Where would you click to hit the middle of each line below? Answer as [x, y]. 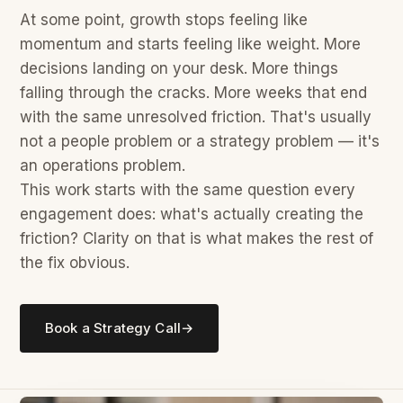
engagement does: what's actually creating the [192, 214]
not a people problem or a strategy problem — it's [200, 141]
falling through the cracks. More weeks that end [193, 93]
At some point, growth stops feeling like [164, 20]
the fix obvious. [75, 263]
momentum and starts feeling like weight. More [190, 44]
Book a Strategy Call [113, 328]
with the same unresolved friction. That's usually [196, 117]
